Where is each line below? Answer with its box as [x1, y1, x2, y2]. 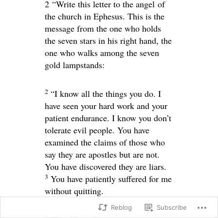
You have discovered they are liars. [45, 160, 166, 172]
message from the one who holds [45, 22, 161, 34]
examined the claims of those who [45, 136, 165, 148]
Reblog [111, 203, 132, 211]
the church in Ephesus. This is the [45, 10, 164, 22]
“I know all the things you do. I [51, 87, 161, 99]
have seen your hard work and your [45, 99, 167, 111]
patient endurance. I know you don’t [45, 111, 171, 124]
